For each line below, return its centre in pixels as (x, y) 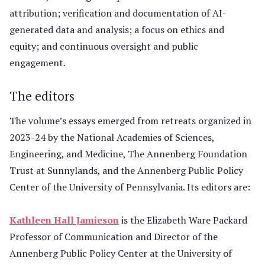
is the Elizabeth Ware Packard (183, 220)
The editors (42, 96)
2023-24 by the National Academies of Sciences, (112, 137)
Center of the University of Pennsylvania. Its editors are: (130, 187)
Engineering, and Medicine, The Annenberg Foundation (128, 154)
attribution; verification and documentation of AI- (118, 13)
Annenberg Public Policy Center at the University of (121, 253)
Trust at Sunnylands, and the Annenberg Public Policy (126, 170)
